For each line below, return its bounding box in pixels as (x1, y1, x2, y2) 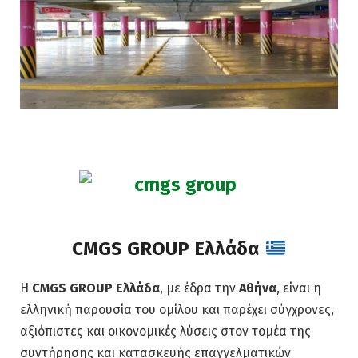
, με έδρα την (160, 280, 239, 296)
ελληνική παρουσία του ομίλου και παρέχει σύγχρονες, (20, 302, 334, 318)
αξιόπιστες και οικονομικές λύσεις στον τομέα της (20, 324, 311, 340)
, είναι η (276, 280, 321, 296)
